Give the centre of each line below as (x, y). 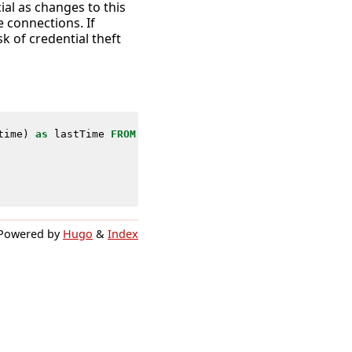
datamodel (170, 134)
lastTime (79, 134)
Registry (286, 134)
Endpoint (230, 134)
